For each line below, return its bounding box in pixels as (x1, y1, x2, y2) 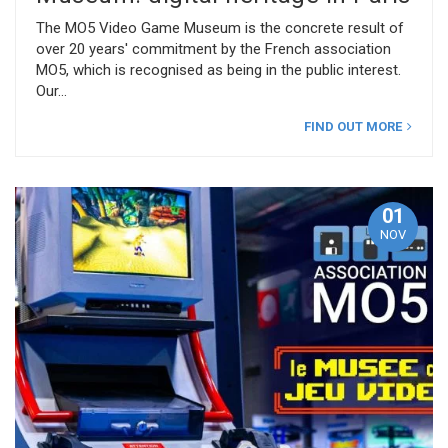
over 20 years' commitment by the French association (36, 39, 391, 58)
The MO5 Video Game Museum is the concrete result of (36, 18, 404, 37)
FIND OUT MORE (304, 118, 402, 134)
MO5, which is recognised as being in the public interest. (36, 60, 401, 79)
